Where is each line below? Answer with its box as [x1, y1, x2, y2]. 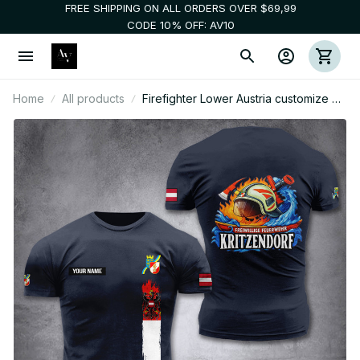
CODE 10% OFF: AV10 [126, 18, 235, 31]
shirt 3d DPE [142, 109, 206, 123]
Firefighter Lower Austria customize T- [142, 92, 344, 105]
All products [62, 92, 125, 105]
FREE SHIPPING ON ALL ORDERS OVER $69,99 [64, 2, 297, 14]
